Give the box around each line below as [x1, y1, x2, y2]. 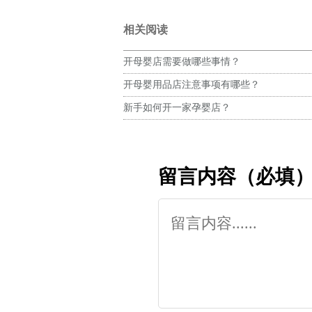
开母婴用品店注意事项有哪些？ [123, 79, 260, 90]
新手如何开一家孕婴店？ [123, 102, 231, 113]
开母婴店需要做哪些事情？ [123, 56, 240, 67]
